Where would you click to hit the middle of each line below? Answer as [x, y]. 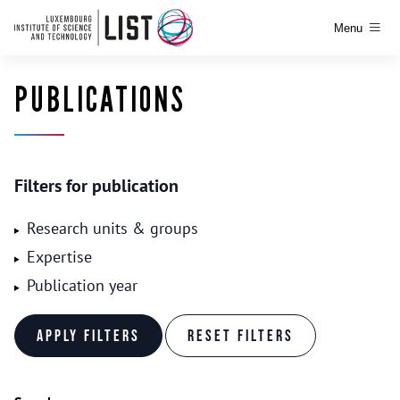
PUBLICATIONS [100, 100]
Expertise [59, 257]
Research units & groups [112, 228]
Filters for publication [96, 186]
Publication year [82, 285]
